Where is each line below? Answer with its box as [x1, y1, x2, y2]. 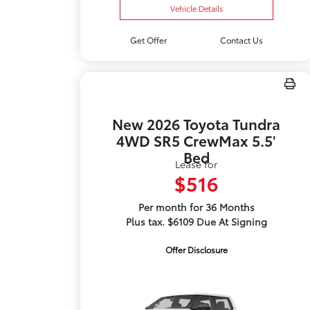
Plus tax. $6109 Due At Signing [125, 215, 267, 228]
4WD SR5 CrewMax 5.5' [116, 130, 277, 150]
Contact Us [219, 34, 263, 46]
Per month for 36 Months [138, 200, 255, 214]
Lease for [175, 157, 218, 171]
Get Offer [129, 34, 167, 46]
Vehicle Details [170, 3, 223, 14]
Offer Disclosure [165, 244, 228, 255]
